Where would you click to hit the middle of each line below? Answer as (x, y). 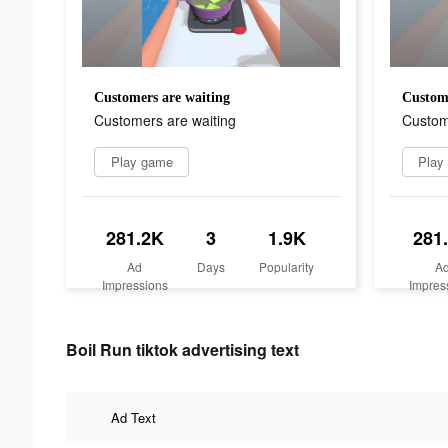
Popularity (287, 266)
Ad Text (133, 417)
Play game (141, 161)
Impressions (134, 284)
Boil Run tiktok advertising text (182, 349)
